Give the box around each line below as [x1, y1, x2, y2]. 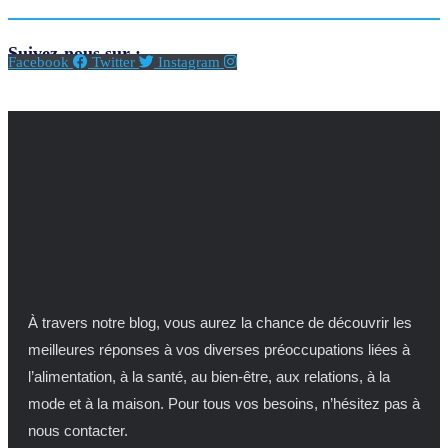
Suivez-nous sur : [8, 42, 141, 63]
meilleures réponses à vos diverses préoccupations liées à [28, 340, 410, 358]
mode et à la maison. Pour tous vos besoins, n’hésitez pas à [28, 394, 420, 412]
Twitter [92, 53, 135, 70]
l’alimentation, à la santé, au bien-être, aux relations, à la [28, 367, 390, 385]
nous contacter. [28, 421, 128, 439]
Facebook [8, 53, 69, 70]
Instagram [158, 53, 220, 70]
